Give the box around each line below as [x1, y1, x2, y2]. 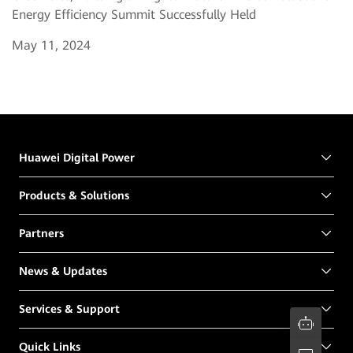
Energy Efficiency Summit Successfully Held [12, 6, 256, 22]
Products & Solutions [19, 189, 129, 203]
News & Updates [19, 265, 107, 278]
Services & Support [19, 303, 120, 316]
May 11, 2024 [12, 37, 91, 53]
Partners [19, 227, 64, 240]
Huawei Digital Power [19, 151, 135, 165]
